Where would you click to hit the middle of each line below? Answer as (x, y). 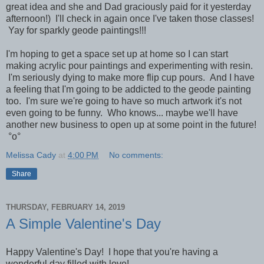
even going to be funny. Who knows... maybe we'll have (122, 113)
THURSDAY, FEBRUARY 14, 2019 (65, 207)
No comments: (136, 155)
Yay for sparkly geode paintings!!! (76, 30)
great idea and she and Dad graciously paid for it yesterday (128, 6)
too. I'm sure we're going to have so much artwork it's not (124, 101)
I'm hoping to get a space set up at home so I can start (117, 54)
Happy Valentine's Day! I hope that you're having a (112, 252)
